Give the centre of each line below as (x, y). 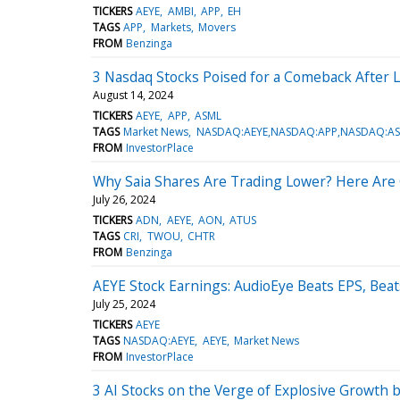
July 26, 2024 (124, 199)
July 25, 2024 (124, 304)
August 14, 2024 (133, 95)
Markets (171, 27)
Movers (217, 27)
